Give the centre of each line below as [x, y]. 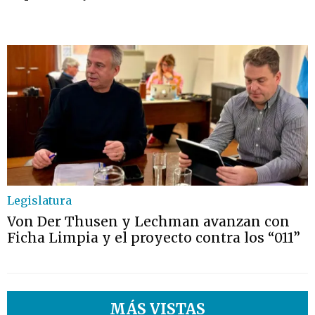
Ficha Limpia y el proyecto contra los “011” [154, 238]
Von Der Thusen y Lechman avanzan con [148, 221]
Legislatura [39, 200]
